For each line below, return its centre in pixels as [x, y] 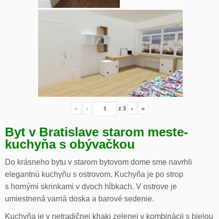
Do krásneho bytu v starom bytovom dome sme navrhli [99, 162]
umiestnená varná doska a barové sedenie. [79, 198]
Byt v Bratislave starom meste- [97, 132]
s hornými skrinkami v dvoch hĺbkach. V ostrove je [91, 186]
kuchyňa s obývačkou [70, 144]
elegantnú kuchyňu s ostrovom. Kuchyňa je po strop [94, 174]
